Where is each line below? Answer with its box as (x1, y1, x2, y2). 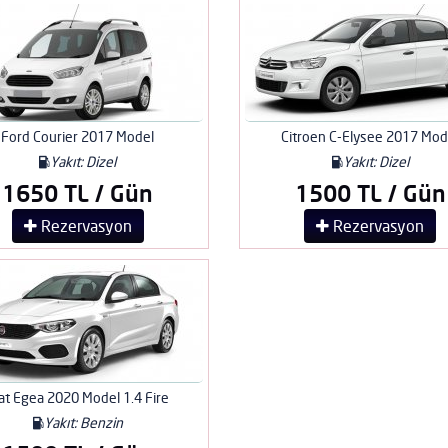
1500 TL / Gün (294, 178, 446, 207)
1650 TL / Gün (2, 178, 154, 207)
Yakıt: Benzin (43, 413, 123, 431)
